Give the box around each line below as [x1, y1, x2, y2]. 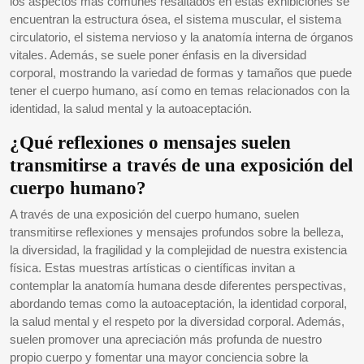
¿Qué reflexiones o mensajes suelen [10, 131, 291, 153]
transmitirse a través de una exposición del [10, 154, 353, 175]
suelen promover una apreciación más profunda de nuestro [10, 331, 322, 346]
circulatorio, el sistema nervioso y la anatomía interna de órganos [10, 29, 353, 44]
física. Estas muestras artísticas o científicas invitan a [10, 260, 295, 275]
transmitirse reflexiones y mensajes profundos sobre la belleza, [10, 224, 344, 239]
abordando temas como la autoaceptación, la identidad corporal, [10, 296, 347, 310]
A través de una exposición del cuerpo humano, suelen [10, 206, 299, 221]
